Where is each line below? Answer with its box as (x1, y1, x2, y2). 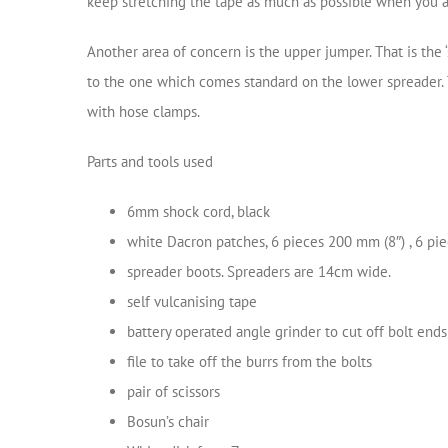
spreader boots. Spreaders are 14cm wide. (127, 261, 391, 281)
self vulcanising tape (127, 291, 257, 311)
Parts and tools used (87, 151, 213, 171)
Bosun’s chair (127, 411, 209, 431)
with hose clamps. (87, 101, 200, 121)
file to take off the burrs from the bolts (127, 351, 372, 371)
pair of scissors (127, 381, 220, 401)
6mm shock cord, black (127, 201, 270, 221)
